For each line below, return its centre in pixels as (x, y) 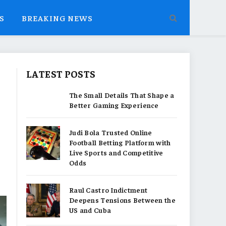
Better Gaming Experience (114, 105)
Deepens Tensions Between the (122, 200)
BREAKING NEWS (58, 17)
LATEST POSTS (61, 74)
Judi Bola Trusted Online (111, 132)
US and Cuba (90, 210)
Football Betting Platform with (120, 142)
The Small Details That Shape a (122, 95)
